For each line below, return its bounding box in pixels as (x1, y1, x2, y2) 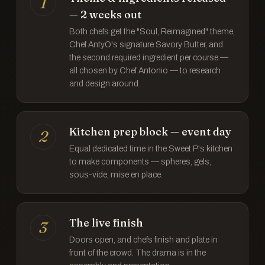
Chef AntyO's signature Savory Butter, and (69, 40, 223, 49)
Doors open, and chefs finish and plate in (69, 235, 218, 244)
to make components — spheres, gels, (69, 157, 211, 166)
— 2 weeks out (69, 8, 141, 21)
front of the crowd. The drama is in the (69, 248, 206, 257)
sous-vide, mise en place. (69, 170, 163, 179)
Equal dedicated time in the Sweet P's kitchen (69, 144, 232, 153)
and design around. (69, 79, 140, 88)
